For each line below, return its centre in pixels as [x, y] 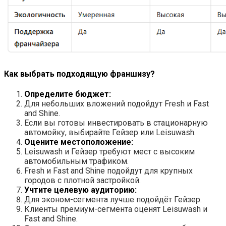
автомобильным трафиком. [76, 161]
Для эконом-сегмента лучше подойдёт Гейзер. [113, 200]
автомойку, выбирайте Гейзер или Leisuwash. [110, 132]
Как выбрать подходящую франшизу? [79, 74]
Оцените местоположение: [79, 142]
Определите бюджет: [68, 94]
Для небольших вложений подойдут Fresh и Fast [117, 104]
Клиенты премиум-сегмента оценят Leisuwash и [116, 209]
